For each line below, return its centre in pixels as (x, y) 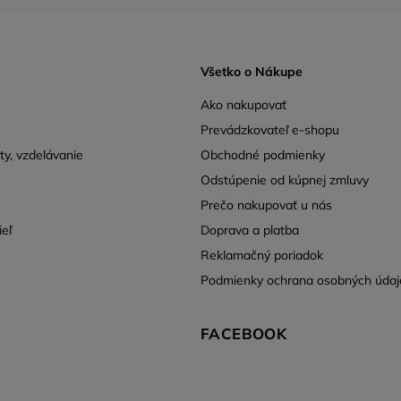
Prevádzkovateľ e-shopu (270, 129)
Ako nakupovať (243, 104)
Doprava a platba (250, 230)
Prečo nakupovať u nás (266, 205)
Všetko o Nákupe (252, 72)
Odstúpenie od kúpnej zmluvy (285, 179)
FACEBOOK (244, 333)
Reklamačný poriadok (262, 255)
